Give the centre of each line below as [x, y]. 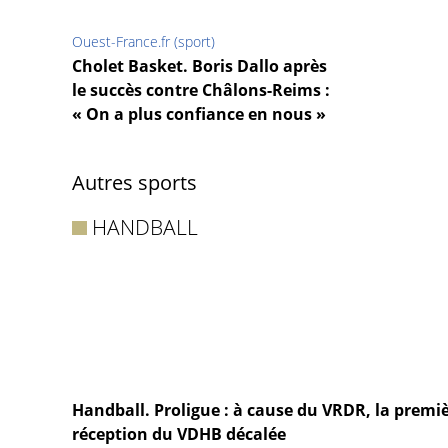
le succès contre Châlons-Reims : [201, 90]
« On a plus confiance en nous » [199, 114]
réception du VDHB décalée [179, 434]
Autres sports [134, 183]
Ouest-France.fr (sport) [143, 42]
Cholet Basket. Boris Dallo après [199, 66]
